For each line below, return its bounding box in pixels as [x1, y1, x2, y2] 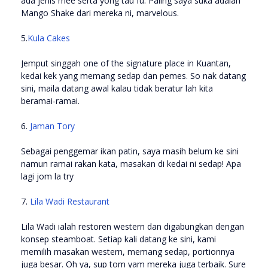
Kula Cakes [28, 32, 70, 44]
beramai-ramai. [21, 95, 82, 106]
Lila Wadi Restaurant [30, 195, 109, 207]
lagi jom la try [21, 170, 74, 182]
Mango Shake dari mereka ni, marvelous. [21, 7, 179, 19]
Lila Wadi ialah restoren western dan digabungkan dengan [21, 220, 244, 232]
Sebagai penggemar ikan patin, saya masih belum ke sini [21, 145, 239, 157]
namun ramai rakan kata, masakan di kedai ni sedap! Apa [21, 157, 241, 169]
